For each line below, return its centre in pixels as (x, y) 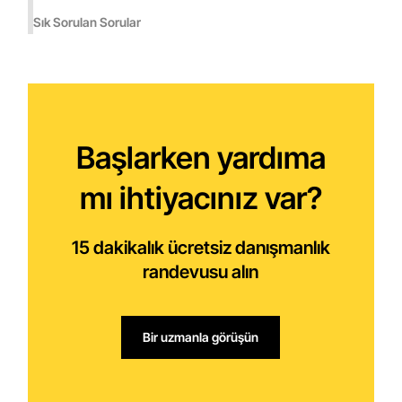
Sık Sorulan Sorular (87, 22)
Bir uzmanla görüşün (201, 337)
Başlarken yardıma (201, 157)
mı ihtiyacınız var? (201, 198)
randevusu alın (201, 272)
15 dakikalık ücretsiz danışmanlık (201, 248)
